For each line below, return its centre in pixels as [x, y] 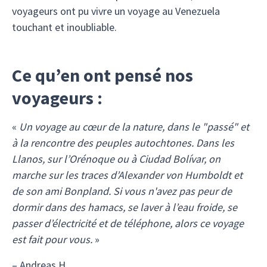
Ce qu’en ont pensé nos [103, 75]
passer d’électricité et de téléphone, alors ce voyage [128, 223]
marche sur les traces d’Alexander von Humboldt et [127, 175]
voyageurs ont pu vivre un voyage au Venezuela [116, 11]
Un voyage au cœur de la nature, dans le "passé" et [134, 127]
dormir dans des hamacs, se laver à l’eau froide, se [125, 207]
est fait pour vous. [52, 239]
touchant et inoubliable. [64, 27]
